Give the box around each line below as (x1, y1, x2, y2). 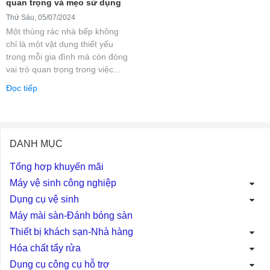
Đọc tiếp (6, 82, 37, 93)
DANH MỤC (10, 137, 63, 149)
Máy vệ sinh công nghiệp (10, 176, 116, 188)
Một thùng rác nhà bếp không (6, 25, 119, 36)
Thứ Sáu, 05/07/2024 (6, 12, 75, 22)
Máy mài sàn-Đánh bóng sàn (10, 209, 133, 221)
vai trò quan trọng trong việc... (6, 63, 121, 74)
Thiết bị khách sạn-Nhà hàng (10, 225, 133, 237)
